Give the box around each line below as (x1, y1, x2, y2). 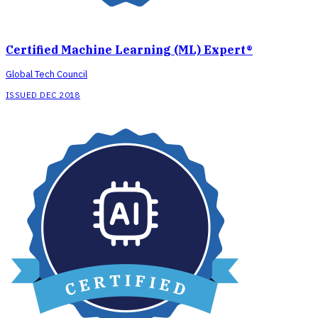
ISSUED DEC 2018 (6, 89, 80, 101)
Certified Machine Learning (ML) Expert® (6, 43, 253, 57)
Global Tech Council (6, 68, 87, 81)
